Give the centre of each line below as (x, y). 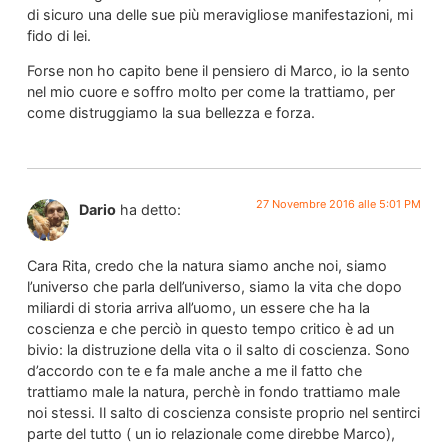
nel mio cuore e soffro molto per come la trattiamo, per (210, 92)
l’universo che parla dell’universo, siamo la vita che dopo (214, 287)
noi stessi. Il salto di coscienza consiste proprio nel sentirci (223, 413)
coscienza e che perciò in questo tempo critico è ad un (210, 329)
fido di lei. (58, 35)
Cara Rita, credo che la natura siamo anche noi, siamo (206, 266)
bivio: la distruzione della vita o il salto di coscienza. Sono (218, 350)
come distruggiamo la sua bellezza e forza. (170, 113)
